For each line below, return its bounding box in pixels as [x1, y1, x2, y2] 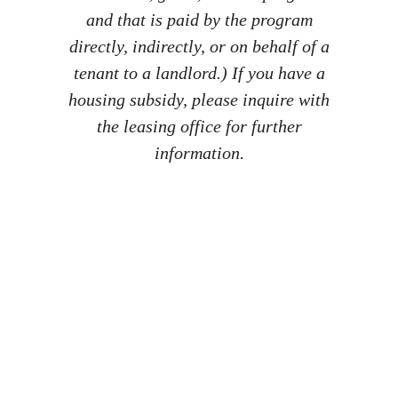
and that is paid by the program [85, 10, 313, 30]
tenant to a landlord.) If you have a [73, 63, 325, 84]
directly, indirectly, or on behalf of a [68, 36, 330, 57]
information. [154, 143, 244, 163]
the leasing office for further [96, 116, 302, 137]
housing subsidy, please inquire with [68, 90, 330, 110]
